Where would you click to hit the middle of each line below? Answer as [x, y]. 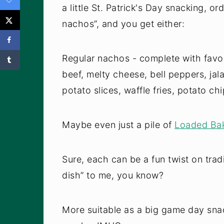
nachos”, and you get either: [123, 23]
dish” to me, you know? [113, 175]
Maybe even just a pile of [118, 124]
